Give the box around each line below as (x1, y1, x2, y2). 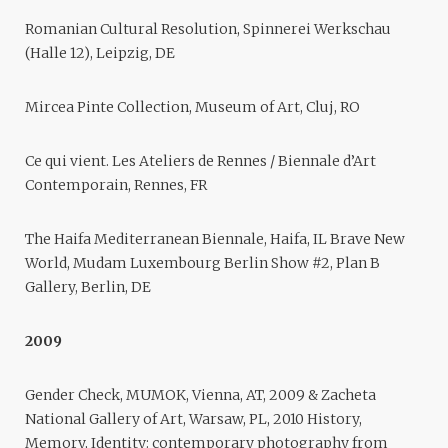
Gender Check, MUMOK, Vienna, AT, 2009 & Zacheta (25, 386, 376, 405)
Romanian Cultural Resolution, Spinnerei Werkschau (25, 20, 391, 39)
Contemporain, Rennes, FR (25, 176, 207, 195)
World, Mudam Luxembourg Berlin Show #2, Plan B (25, 254, 380, 273)
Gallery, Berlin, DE (25, 278, 151, 297)
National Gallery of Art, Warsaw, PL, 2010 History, (25, 410, 362, 429)
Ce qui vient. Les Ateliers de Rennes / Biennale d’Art (25, 152, 376, 171)
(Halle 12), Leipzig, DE (25, 44, 175, 63)
